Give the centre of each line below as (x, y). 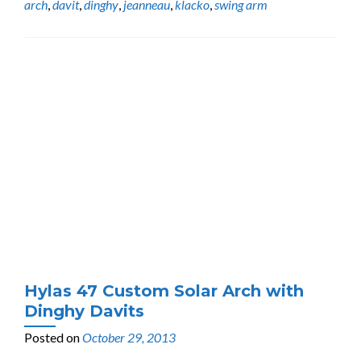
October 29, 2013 (129, 337)
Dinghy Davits (84, 311)
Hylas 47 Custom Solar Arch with (164, 291)
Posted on (53, 337)
